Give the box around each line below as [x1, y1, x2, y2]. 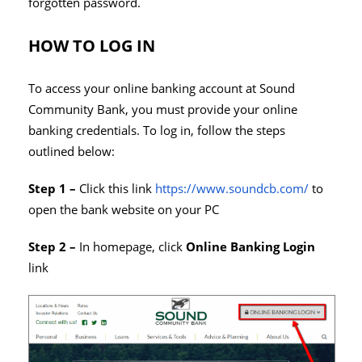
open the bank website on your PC [28, 200, 219, 218]
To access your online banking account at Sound [28, 79, 295, 97]
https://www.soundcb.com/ [155, 179, 309, 197]
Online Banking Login [186, 238, 315, 255]
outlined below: [28, 142, 115, 160]
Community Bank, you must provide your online [28, 100, 297, 118]
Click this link [79, 179, 155, 197]
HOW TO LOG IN [28, 34, 155, 57]
